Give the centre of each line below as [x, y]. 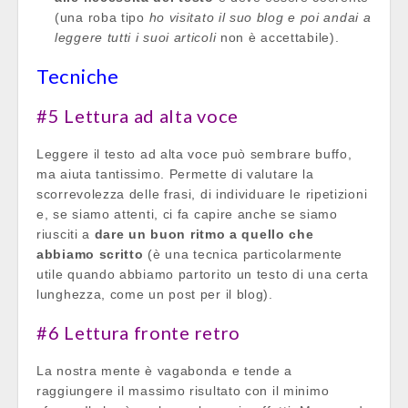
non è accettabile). [278, 37]
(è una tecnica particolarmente [243, 254]
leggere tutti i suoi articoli [136, 37]
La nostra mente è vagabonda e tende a [164, 370]
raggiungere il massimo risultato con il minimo [183, 390]
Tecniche [78, 76]
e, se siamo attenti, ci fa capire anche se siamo [187, 214]
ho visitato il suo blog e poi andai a [260, 17]
